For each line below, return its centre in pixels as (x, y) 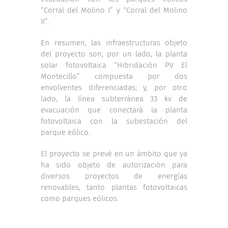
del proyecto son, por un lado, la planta (114, 54)
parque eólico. (65, 132)
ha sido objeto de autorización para (114, 165)
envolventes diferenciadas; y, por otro (114, 87)
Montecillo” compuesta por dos (114, 76)
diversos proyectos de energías (114, 176)
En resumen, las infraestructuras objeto (114, 42)
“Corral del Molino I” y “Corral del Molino (114, 10)
